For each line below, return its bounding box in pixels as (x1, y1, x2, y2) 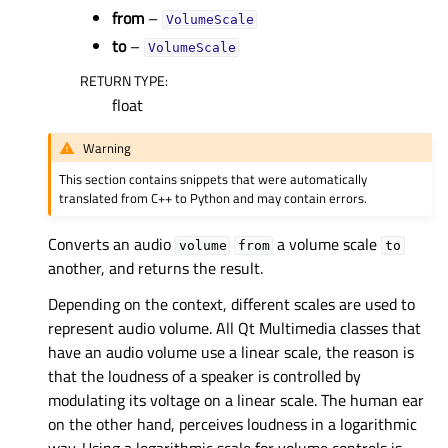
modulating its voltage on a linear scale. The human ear (48, 387, 424, 412)
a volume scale (273, 231, 382, 256)
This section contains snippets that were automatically (59, 168, 368, 189)
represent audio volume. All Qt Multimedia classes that (48, 315, 421, 340)
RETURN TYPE (80, 70, 165, 92)
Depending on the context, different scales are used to (48, 291, 415, 316)
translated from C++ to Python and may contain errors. (59, 187, 368, 208)
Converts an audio (48, 231, 175, 256)
